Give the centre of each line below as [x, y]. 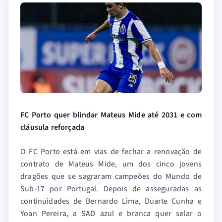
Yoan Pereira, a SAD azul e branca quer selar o [111, 214]
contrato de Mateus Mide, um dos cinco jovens [111, 164]
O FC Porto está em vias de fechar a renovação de [111, 152]
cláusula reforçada [53, 127]
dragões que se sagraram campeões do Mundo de [111, 176]
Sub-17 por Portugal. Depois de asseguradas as [111, 189]
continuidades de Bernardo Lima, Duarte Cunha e [111, 201]
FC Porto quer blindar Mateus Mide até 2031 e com [111, 115]
